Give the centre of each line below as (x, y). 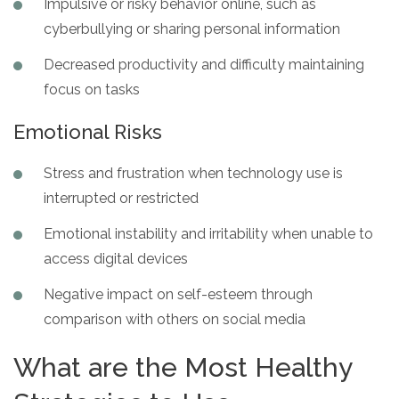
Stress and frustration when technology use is (193, 173)
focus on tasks (92, 89)
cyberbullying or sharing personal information (192, 28)
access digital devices (116, 258)
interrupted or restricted (121, 198)
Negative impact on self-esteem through (178, 294)
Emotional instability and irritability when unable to (208, 233)
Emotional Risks (88, 131)
